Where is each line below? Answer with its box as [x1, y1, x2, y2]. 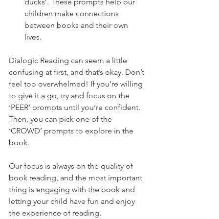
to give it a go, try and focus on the [9, 91, 131, 100]
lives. [24, 32, 44, 42]
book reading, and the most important [9, 173, 144, 182]
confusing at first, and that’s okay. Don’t [9, 67, 146, 77]
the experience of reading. [9, 208, 101, 218]
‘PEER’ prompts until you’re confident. [9, 103, 142, 112]
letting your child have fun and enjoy [9, 197, 137, 206]
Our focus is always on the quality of [9, 161, 135, 171]
